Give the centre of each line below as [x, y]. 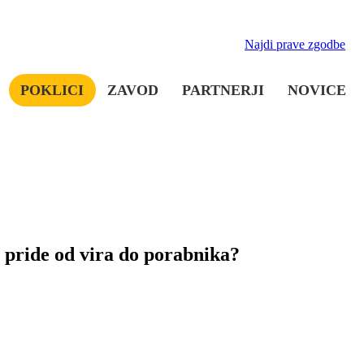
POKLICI [52, 90]
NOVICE [316, 90]
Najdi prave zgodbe [295, 44]
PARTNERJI [223, 90]
